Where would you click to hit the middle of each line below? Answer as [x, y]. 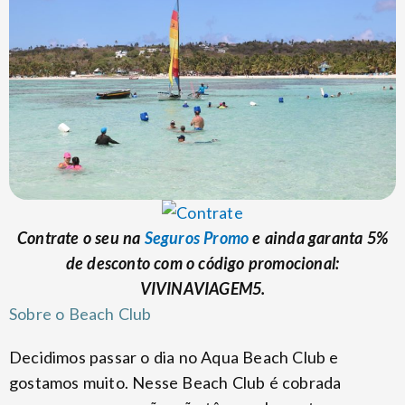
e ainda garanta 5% [319, 237]
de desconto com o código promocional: [202, 263]
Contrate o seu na [80, 237]
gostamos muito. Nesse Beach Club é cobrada [175, 382]
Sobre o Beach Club [80, 313]
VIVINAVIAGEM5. [202, 288]
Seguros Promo [197, 237]
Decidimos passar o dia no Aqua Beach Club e [174, 357]
